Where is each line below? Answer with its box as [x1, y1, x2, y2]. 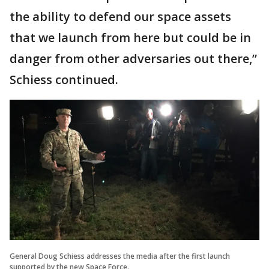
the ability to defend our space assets [10, 8, 231, 25]
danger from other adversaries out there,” [10, 50, 257, 67]
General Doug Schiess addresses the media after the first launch [10, 250, 230, 261]
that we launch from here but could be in [10, 29, 251, 46]
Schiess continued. [10, 71, 118, 88]
